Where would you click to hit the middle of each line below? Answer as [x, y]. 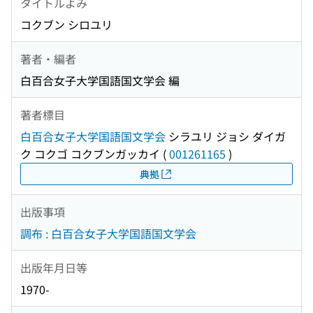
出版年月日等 [54, 267]
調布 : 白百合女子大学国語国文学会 [108, 234]
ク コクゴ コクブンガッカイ [90, 154]
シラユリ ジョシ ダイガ [226, 137]
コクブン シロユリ [66, 25]
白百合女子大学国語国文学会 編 [100, 81]
